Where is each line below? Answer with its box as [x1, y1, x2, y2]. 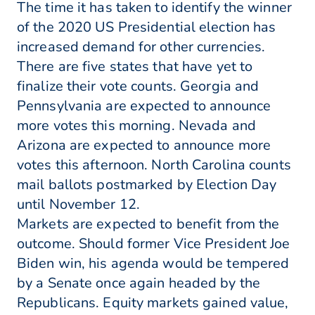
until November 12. [17, 195, 141, 214]
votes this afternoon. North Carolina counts [17, 155, 291, 175]
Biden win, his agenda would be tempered [17, 254, 290, 274]
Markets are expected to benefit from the [17, 214, 280, 234]
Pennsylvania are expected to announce [17, 96, 271, 116]
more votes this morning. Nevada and [17, 116, 256, 136]
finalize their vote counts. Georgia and [17, 77, 259, 96]
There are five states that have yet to [17, 57, 253, 77]
